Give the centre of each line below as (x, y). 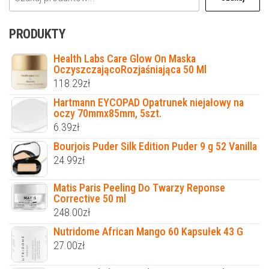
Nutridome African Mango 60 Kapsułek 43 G (148, 231)
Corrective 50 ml (90, 198)
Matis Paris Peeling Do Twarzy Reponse (139, 187)
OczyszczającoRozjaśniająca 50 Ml (130, 69)
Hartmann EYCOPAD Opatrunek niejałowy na (149, 102)
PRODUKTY (37, 34)
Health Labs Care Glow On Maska (125, 58)
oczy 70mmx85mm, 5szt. (107, 113)
